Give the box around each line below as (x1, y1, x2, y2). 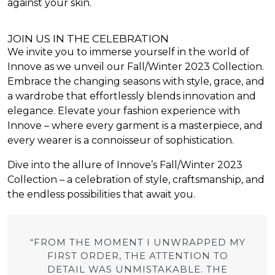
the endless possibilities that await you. (7, 188, 195, 200)
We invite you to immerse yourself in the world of (7, 45, 249, 58)
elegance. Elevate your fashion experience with (7, 104, 240, 117)
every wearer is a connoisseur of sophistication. (7, 134, 234, 146)
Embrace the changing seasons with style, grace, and (7, 75, 265, 87)
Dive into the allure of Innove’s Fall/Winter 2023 (7, 158, 242, 171)
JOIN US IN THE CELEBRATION (7, 32, 169, 45)
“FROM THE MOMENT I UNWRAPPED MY (29, 236, 246, 248)
